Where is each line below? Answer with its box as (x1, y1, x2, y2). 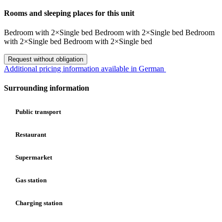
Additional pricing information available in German (4, 64, 166, 73)
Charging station (14, 199, 62, 207)
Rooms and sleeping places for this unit (4, 8, 134, 17)
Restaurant (14, 130, 46, 138)
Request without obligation (8, 55, 83, 63)
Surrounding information (4, 84, 89, 93)
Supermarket (14, 154, 52, 161)
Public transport (14, 108, 61, 115)
